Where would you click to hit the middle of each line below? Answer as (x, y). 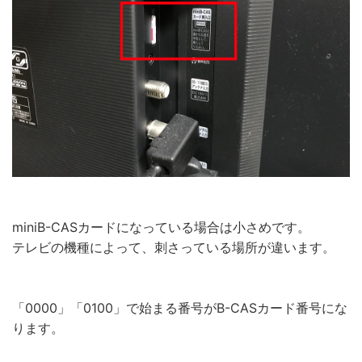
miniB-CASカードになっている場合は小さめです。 (161, 227)
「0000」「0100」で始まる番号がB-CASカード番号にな (180, 307)
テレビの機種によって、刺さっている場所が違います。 (174, 247)
